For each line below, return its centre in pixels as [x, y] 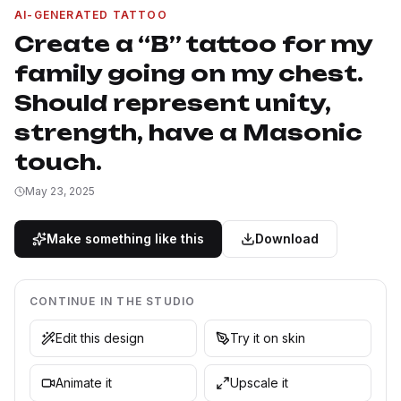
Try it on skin [268, 338]
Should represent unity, [173, 103]
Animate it [84, 383]
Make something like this [125, 239]
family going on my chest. [189, 73]
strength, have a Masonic [188, 132]
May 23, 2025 [60, 191]
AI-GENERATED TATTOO [91, 15]
